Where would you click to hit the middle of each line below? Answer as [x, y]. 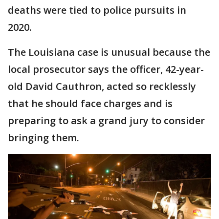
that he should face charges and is [90, 103]
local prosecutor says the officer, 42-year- [106, 69]
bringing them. [45, 137]
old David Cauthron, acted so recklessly [102, 86]
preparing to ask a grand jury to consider [106, 120]
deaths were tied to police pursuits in [97, 10]
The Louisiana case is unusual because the [109, 52]
